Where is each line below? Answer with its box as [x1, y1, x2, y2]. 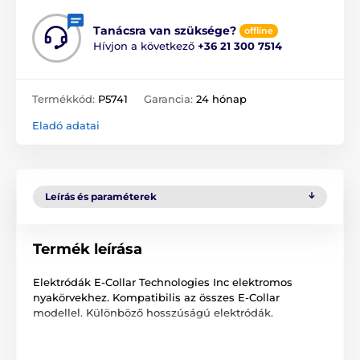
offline [244, 25, 273, 37]
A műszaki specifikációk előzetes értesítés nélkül [33, 334, 296, 348]
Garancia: [144, 92, 196, 106]
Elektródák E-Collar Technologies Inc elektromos [33, 276, 292, 289]
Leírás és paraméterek [45, 190, 157, 203]
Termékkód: [32, 92, 98, 106]
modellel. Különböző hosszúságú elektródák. [33, 306, 273, 320]
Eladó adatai [32, 119, 100, 133]
